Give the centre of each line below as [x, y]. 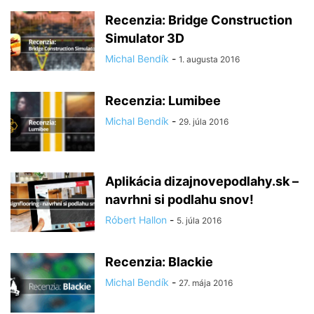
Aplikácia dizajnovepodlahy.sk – [202, 181]
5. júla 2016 [199, 220]
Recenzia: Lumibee [163, 101]
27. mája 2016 [206, 283]
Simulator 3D [145, 38]
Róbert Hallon [136, 220]
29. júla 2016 [204, 122]
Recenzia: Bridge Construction [199, 20]
